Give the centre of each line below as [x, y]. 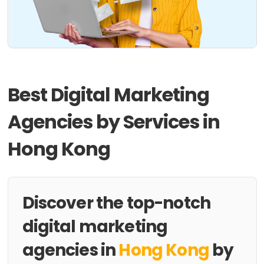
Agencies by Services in [114, 122]
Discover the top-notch [116, 203]
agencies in [70, 250]
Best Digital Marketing [108, 95]
